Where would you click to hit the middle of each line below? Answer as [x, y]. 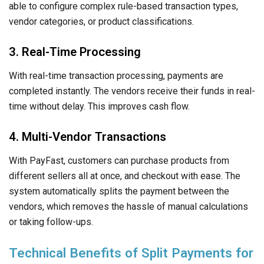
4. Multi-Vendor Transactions [88, 136]
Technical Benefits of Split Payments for [131, 253]
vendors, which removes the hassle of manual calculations [128, 206]
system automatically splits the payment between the [119, 191]
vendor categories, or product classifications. [101, 21]
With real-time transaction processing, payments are [116, 75]
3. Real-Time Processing [75, 52]
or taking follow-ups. [51, 222]
